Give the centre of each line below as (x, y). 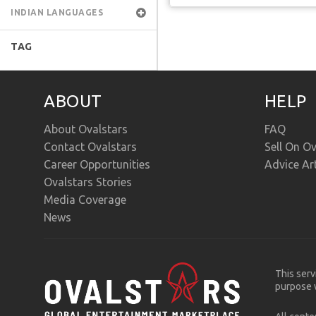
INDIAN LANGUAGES (57, 12)
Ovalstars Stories (88, 182)
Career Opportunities (97, 165)
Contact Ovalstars (91, 147)
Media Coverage (85, 200)
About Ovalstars (86, 129)
